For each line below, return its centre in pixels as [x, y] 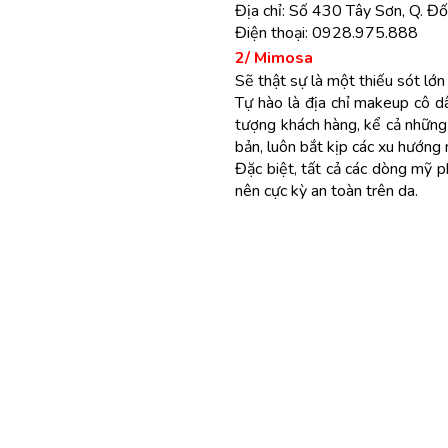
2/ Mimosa [274, 58]
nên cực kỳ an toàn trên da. [327, 191]
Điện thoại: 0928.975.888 [327, 33]
